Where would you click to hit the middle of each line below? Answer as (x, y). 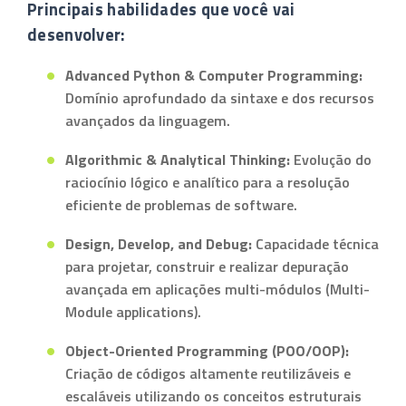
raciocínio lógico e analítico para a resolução (208, 182)
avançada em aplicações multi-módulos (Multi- (217, 289)
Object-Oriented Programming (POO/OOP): (207, 351)
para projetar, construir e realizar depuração (207, 266)
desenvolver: (77, 34)
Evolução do (331, 159)
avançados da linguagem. (148, 121)
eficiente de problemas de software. (181, 205)
